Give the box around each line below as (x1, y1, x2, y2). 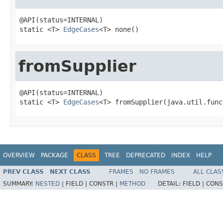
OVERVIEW (3, 151, 35, 159)
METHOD (119, 180, 145, 188)
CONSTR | (89, 180, 119, 188)
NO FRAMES (139, 168, 175, 176)
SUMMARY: (3, 180, 35, 188)
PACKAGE (41, 151, 68, 159)
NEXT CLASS (50, 168, 91, 176)
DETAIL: (158, 180, 183, 188)
